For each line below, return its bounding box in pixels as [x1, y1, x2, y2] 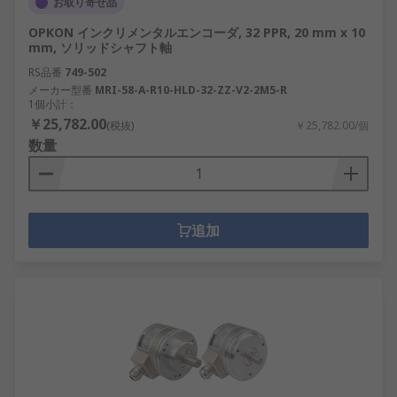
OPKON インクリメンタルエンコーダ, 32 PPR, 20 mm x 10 [28, 24, 365, 41]
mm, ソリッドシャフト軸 [28, 39, 172, 56]
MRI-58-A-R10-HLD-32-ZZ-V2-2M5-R [95, 82, 287, 97]
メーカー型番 [28, 82, 92, 97]
